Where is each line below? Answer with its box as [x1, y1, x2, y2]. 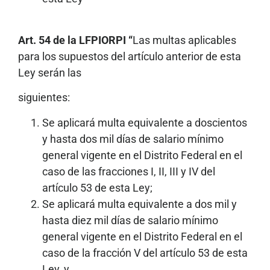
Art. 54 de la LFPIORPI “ [18, 33, 133, 46]
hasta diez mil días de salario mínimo [42, 213, 218, 227]
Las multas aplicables [133, 33, 236, 46]
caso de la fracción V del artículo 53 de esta [42, 246, 248, 259]
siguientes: [18, 91, 70, 104]
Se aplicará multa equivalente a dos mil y [42, 197, 237, 210]
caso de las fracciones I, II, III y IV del [42, 165, 215, 178]
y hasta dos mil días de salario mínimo [42, 132, 224, 145]
